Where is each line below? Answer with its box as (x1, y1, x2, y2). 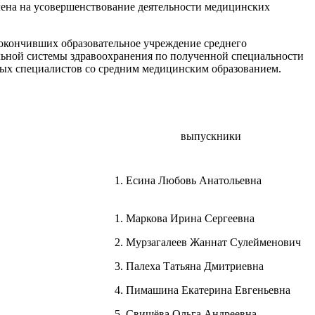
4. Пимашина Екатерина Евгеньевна (115, 283, 290, 296)
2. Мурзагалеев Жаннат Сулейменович (115, 236, 301, 248)
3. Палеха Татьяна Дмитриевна (115, 259, 264, 272)
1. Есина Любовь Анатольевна (115, 174, 262, 186)
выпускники (181, 129, 241, 142)
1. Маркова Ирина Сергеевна (115, 212, 255, 224)
